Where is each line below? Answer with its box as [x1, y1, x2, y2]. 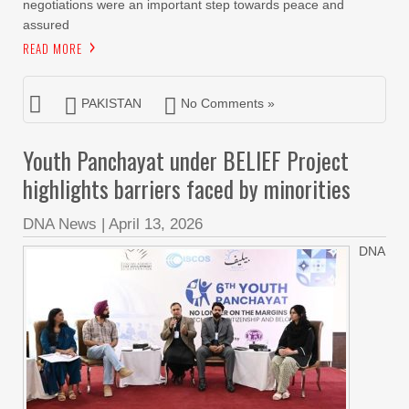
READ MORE [23, 39, 82, 58]
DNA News [23, 215, 97, 233]
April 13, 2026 [109, 215, 203, 233]
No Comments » [181, 96, 275, 110]
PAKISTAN [81, 96, 142, 110]
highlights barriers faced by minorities [23, 172, 351, 205]
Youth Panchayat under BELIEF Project [23, 143, 349, 177]
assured [23, 17, 69, 32]
